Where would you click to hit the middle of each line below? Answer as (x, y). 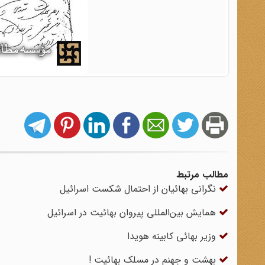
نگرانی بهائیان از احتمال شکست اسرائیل (139, 189)
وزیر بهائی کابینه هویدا (173, 236)
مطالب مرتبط (202, 175)
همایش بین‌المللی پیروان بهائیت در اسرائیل (133, 213)
